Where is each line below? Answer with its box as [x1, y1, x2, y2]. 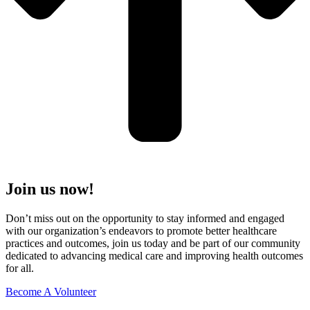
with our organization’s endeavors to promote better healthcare [6, 224, 277, 237]
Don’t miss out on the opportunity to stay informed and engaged [6, 212, 284, 224]
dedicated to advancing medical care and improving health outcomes [6, 249, 303, 262]
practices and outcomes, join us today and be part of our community [6, 237, 300, 249]
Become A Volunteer [6, 285, 96, 298]
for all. [6, 262, 34, 274]
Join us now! [6, 180, 94, 199]
